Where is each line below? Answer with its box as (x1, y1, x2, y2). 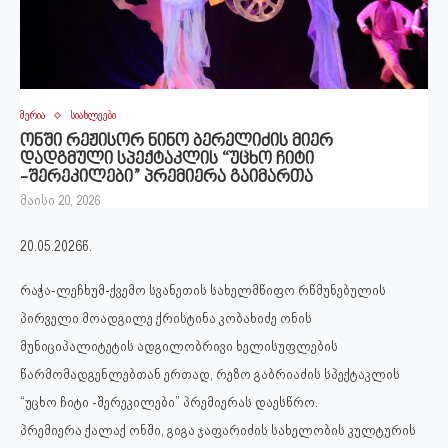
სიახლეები (70, 109, 116, 122)
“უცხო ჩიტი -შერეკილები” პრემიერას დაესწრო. (20, 394, 318, 410)
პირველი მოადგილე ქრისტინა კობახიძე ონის (20, 310, 312, 326)
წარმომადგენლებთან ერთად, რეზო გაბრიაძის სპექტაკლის (20, 366, 400, 382)
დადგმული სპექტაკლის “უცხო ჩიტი (20, 151, 314, 169)
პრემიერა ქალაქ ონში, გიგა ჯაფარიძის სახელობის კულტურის (20, 422, 416, 438)
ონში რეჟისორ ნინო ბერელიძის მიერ (20, 133, 333, 151)
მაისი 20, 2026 (20, 193, 100, 208)
